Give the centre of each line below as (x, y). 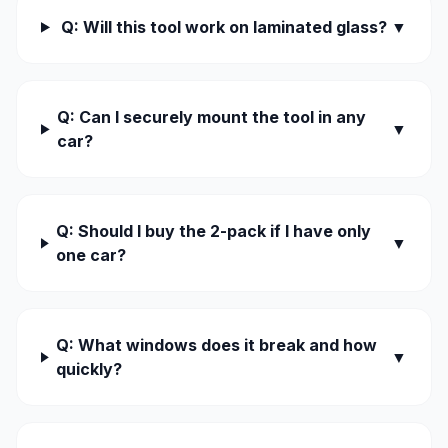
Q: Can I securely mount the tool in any (212, 117)
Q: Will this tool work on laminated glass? (224, 27)
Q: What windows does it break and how (217, 345)
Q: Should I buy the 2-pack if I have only (214, 231)
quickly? (89, 369)
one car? (91, 255)
